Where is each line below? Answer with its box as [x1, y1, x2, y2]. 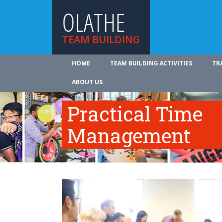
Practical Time [67, 101, 203, 127]
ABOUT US [72, 78, 103, 86]
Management [67, 122, 191, 149]
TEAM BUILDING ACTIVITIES [110, 59, 192, 67]
